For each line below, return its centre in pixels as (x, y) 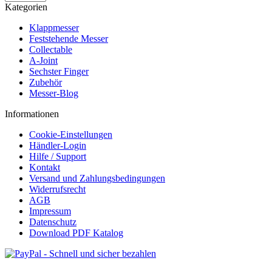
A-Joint (43, 60)
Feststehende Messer (69, 39)
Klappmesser (54, 28)
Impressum (50, 211)
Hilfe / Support (58, 156)
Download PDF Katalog (76, 233)
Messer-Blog (54, 93)
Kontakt (45, 167)
